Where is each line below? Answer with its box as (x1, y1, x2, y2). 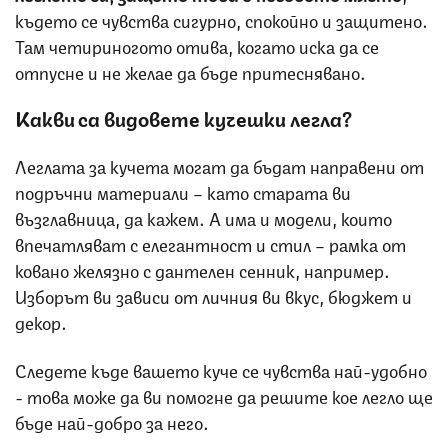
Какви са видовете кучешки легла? (15, 102, 352, 132)
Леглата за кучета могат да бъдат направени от (15, 151, 424, 178)
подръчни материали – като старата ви (15, 177, 351, 204)
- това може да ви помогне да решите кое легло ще (15, 381, 433, 408)
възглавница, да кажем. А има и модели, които (15, 203, 392, 230)
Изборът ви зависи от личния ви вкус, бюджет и (15, 281, 412, 308)
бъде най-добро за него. (15, 407, 209, 434)
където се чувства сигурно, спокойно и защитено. (15, 5, 428, 32)
